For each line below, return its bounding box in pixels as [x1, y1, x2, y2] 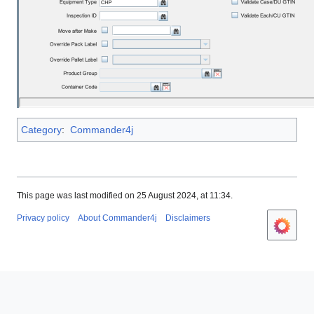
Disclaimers [165, 213, 210, 224]
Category [21, 124, 62, 136]
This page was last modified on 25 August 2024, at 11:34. [17, 191, 233, 201]
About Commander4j [78, 213, 157, 224]
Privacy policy [17, 213, 69, 224]
